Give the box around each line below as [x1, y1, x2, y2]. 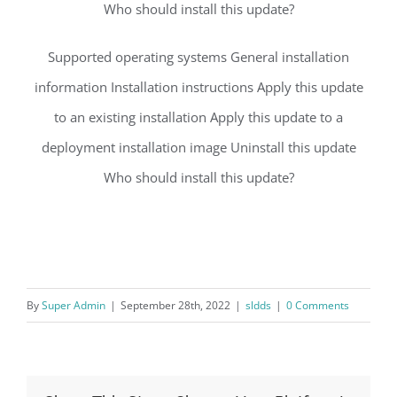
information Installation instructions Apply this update [34, 78, 363, 97]
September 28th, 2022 [121, 298, 230, 314]
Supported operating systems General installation [48, 48, 349, 66]
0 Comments [286, 298, 349, 314]
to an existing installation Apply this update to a [54, 108, 343, 127]
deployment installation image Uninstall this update [41, 138, 356, 157]
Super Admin [42, 298, 105, 314]
